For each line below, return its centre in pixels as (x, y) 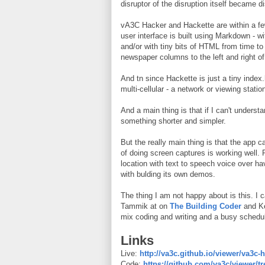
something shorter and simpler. (173, 121)
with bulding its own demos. (168, 174)
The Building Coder (206, 206)
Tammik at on (145, 206)
